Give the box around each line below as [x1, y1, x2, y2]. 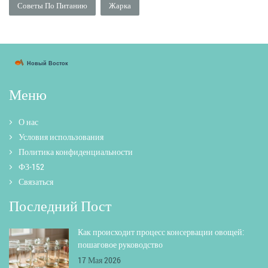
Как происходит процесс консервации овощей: [78, 226, 244, 238]
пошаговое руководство [78, 239, 163, 251]
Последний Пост [9, 196, 111, 216]
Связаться [19, 176, 53, 188]
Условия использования [19, 131, 103, 143]
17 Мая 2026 [78, 254, 121, 266]
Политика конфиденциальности [19, 146, 133, 158]
